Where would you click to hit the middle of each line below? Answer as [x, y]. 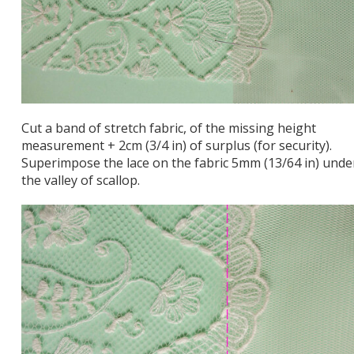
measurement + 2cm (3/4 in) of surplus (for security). [177, 146]
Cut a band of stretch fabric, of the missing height [169, 128]
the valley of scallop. [81, 181]
